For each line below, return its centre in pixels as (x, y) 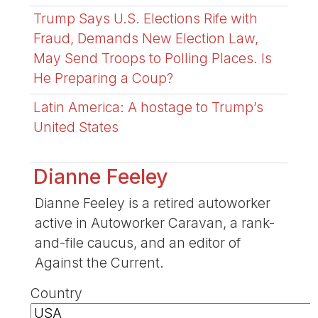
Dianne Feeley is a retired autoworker (152, 203)
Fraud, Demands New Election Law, (146, 39)
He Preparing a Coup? (104, 78)
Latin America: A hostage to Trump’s (149, 107)
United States (76, 127)
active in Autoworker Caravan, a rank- (154, 223)
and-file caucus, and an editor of (137, 243)
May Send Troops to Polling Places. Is (153, 59)
